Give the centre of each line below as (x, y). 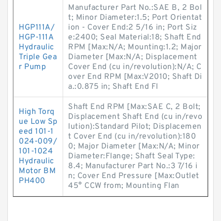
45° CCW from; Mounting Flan (124, 186)
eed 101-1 (36, 132)
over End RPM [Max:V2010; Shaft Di (135, 77)
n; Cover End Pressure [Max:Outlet (134, 176)
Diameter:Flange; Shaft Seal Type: (132, 156)
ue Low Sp (38, 122)
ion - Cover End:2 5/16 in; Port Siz (133, 28)
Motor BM (37, 171)
